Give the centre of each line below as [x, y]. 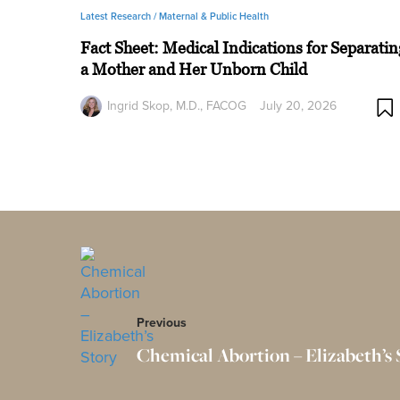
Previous [162, 323]
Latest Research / [120, 16]
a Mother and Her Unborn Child [194, 69]
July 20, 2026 [299, 105]
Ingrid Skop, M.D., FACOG [177, 105]
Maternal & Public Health [214, 16]
